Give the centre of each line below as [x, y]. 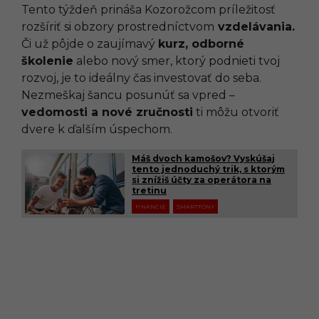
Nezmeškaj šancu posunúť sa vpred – [128, 95]
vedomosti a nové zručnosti [107, 112]
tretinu [149, 191]
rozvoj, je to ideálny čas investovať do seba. [141, 78]
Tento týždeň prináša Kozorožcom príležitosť [148, 10]
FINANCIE [151, 206]
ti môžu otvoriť [236, 112]
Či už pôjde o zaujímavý [90, 44]
